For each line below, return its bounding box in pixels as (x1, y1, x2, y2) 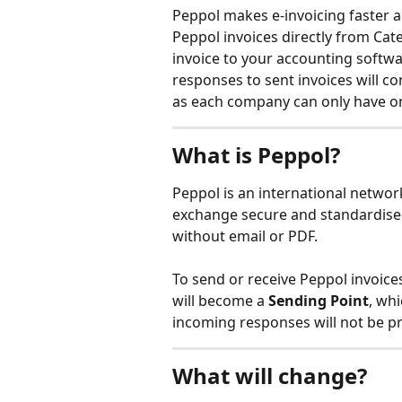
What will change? (172, 361, 367, 390)
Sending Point (268, 291, 369, 310)
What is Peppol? (172, 140, 340, 170)
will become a (172, 291, 268, 310)
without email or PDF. (172, 226, 318, 246)
